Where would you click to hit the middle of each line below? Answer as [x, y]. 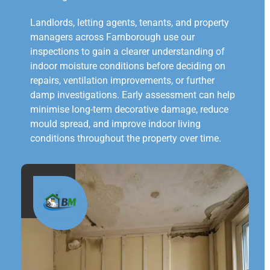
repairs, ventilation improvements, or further [122, 81]
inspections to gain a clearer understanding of [127, 52]
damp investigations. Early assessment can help [133, 95]
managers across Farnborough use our [112, 37]
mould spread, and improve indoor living [115, 124]
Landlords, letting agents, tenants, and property [130, 23]
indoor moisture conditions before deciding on [128, 66]
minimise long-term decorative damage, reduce [129, 110]
